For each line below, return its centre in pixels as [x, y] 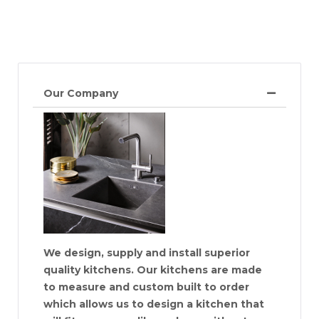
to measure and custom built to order [146, 287]
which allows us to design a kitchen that [153, 304]
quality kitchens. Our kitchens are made [152, 270]
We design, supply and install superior [146, 253]
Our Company [80, 93]
